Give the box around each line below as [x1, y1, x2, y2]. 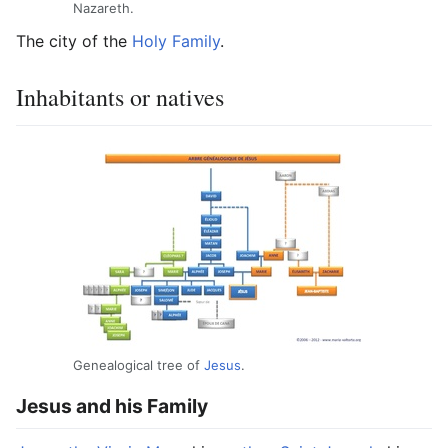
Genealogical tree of [73, 357, 204, 374]
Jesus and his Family [16, 394, 208, 419]
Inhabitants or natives [16, 80, 224, 113]
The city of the [16, 30, 132, 51]
